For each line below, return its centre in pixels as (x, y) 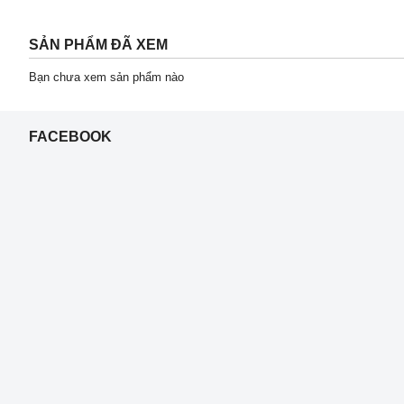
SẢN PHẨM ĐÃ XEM (98, 45)
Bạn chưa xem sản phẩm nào (106, 78)
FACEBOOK (70, 137)
